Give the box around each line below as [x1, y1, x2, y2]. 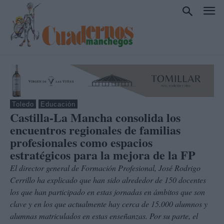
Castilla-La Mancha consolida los [10, 108, 180, 126]
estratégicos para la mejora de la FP [10, 145, 195, 163]
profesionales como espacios [10, 133, 152, 151]
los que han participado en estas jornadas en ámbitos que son [10, 186, 205, 197]
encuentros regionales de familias [10, 120, 180, 138]
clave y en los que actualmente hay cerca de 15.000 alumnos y [10, 198, 207, 209]
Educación [40, 100, 75, 108]
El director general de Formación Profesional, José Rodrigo [10, 162, 200, 173]
